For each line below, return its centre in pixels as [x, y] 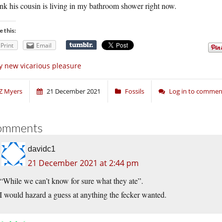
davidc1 [42, 149]
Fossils [135, 91]
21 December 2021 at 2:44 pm [83, 163]
